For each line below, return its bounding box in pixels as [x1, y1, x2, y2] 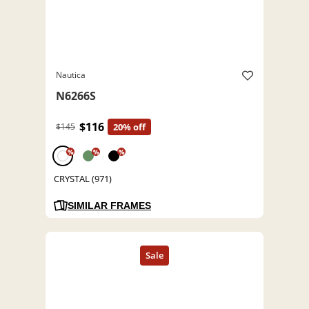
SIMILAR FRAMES [68, 200, 151, 212]
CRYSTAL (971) [54, 172, 112, 186]
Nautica [56, 69, 86, 81]
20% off [113, 121, 146, 134]
